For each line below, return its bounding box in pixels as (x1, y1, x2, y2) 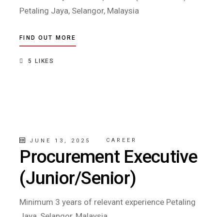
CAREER (106, 137, 137, 143)
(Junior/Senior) (19, 168, 137, 188)
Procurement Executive (19, 146, 197, 167)
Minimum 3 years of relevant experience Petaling (19, 197, 196, 207)
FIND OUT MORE (19, 34, 77, 42)
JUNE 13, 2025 (26, 138, 91, 144)
